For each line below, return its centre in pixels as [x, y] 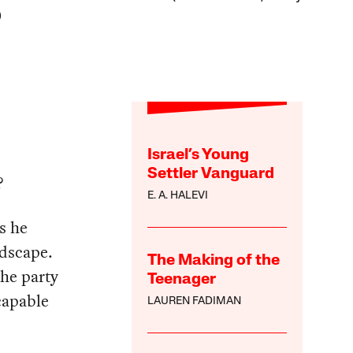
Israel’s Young [199, 156]
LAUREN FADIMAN [195, 302]
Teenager [182, 280]
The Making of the [214, 261]
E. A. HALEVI [178, 196]
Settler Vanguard [211, 175]
